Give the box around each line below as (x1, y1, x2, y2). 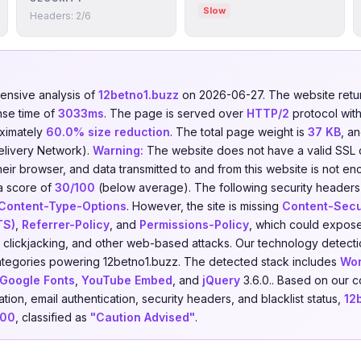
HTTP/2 (247, 106, 289, 120)
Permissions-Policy (139, 218, 249, 231)
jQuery (202, 273, 240, 287)
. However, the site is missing (127, 199, 282, 213)
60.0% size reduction (46, 125, 170, 139)
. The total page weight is (170, 125, 308, 139)
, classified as (15, 310, 90, 324)
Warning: (93, 143, 143, 157)
